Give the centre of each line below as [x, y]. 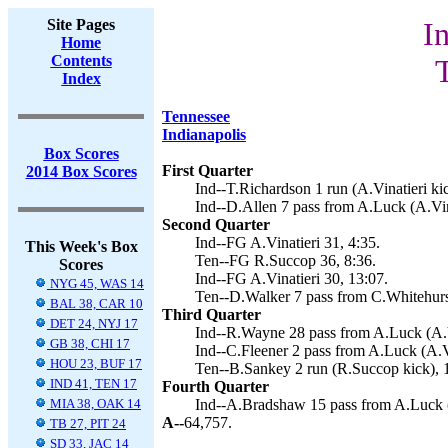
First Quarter [207, 170]
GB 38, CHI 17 [88, 343]
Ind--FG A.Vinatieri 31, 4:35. [287, 242]
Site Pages [81, 24]
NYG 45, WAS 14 [95, 283]
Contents [81, 60]
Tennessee [196, 116]
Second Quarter [216, 224]
